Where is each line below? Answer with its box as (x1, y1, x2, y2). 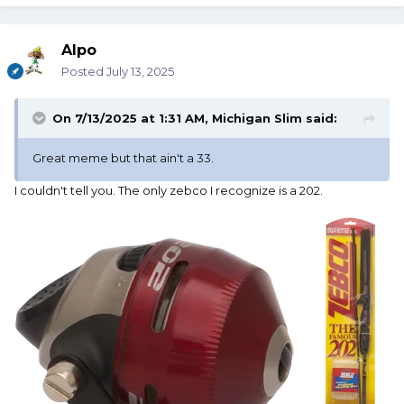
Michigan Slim (212, 111, 302, 126)
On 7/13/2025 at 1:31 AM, (52, 111, 212, 126)
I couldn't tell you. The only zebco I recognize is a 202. (14, 183, 323, 198)
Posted (61, 64, 106, 79)
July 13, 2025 (106, 64, 174, 79)
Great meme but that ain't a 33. (32, 151, 214, 166)
